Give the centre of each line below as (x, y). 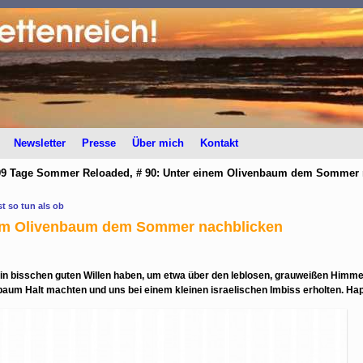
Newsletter (40, 143)
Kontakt (220, 143)
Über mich (158, 143)
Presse (99, 143)
